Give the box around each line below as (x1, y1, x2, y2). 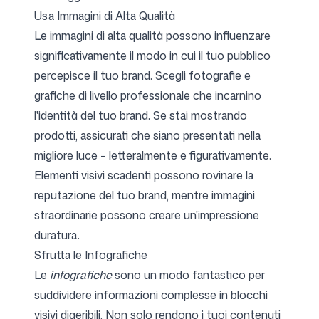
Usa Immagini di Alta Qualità (34, 8, 175, 23)
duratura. (34, 227, 80, 243)
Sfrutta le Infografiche (34, 247, 147, 263)
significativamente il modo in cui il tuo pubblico (34, 48, 271, 63)
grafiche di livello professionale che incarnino (34, 88, 261, 103)
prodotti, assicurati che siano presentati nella (34, 127, 261, 143)
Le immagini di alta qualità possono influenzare (34, 28, 271, 43)
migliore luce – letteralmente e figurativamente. (34, 147, 271, 163)
